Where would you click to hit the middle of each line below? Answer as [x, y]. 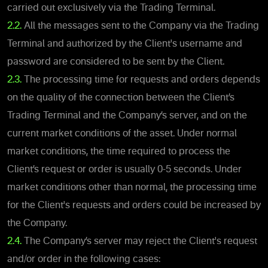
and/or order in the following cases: [84, 259]
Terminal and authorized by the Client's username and [125, 44]
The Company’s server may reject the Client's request [139, 241]
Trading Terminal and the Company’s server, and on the [127, 116]
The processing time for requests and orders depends [142, 80]
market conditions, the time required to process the [119, 152]
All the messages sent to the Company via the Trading [140, 26]
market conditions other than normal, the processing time [132, 188]
